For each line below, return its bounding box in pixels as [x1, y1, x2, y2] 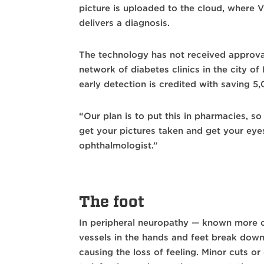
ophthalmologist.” [79, 140, 161, 151]
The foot [79, 192, 145, 210]
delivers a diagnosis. [79, 17, 170, 28]
